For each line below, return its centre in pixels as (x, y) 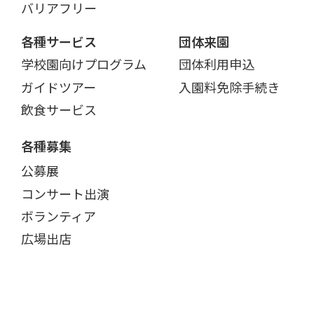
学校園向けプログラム (84, 64)
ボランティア (59, 216)
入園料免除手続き (229, 87)
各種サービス (59, 42)
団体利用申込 (216, 64)
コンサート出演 (65, 193)
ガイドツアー (59, 87)
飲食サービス (59, 110)
